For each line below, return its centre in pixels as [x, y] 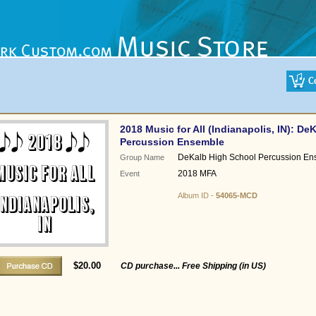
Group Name [142, 157]
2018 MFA [197, 174]
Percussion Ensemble [172, 142]
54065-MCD [236, 195]
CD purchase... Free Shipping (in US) [193, 266]
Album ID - [196, 195]
